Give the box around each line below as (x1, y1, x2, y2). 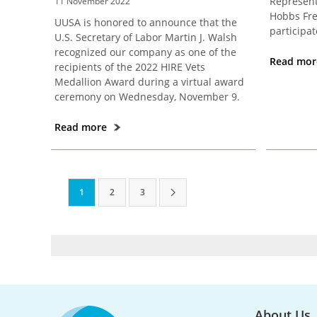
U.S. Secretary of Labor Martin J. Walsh (54, 30, 237, 44)
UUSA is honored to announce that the (54, 16, 237, 29)
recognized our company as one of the (54, 45, 236, 59)
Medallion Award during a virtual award (54, 75, 244, 88)
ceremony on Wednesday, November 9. (54, 90, 240, 103)
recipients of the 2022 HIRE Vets (54, 60, 205, 74)
